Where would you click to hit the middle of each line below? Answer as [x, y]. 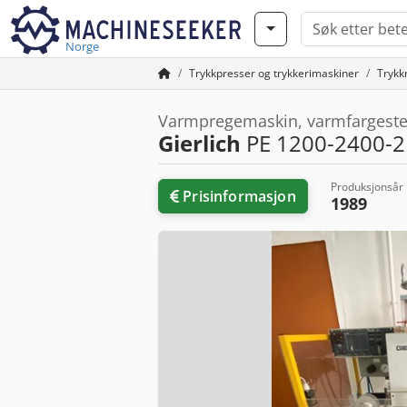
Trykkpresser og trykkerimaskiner [274, 73]
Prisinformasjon [239, 196]
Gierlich [199, 143]
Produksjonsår [367, 187]
